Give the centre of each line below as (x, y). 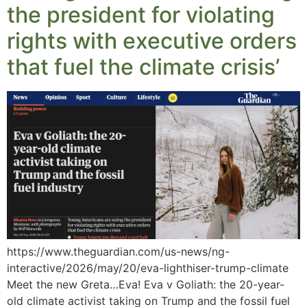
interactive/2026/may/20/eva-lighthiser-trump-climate (148, 268)
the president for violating (141, 15)
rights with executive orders (152, 41)
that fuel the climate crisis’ (143, 67)
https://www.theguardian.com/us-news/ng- (118, 251)
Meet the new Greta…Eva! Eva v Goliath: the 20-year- (146, 284)
